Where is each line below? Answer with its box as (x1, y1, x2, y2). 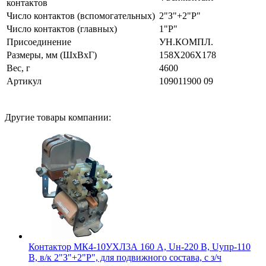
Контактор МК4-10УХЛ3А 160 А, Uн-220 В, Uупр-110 (28, 241, 251, 252)
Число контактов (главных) (7, 23, 117, 34)
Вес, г (7, 62, 30, 73)
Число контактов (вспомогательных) (7, 10, 155, 21)
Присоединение (7, 36, 71, 47)
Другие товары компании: (5, 112, 111, 122)
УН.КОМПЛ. (159, 36, 213, 47)
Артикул (7, 75, 42, 86)
